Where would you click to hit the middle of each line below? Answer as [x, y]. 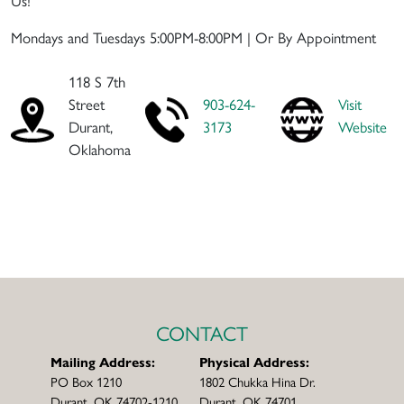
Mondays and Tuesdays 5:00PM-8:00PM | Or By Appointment [193, 37]
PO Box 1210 [86, 381]
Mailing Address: [102, 361]
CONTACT [202, 332]
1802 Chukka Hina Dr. [257, 381]
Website [362, 126]
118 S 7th [97, 81]
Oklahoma [100, 148]
